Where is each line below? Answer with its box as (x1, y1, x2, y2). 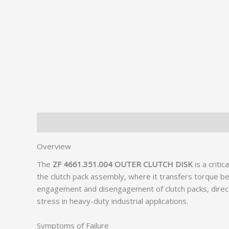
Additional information (87, 117, 163, 128)
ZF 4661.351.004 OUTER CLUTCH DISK (53, 158, 193, 169)
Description (37, 117, 77, 128)
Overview (37, 141, 71, 151)
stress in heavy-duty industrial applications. (37, 195, 188, 206)
